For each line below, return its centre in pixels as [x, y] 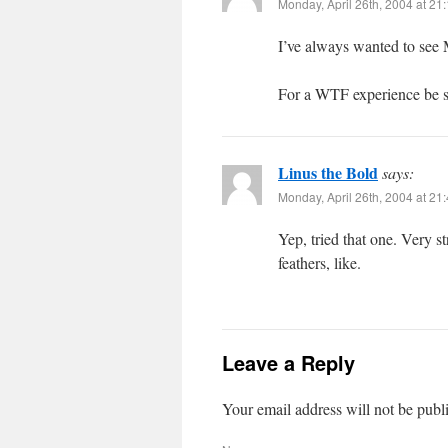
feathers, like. [319, 262]
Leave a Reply [288, 362]
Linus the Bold [328, 172]
